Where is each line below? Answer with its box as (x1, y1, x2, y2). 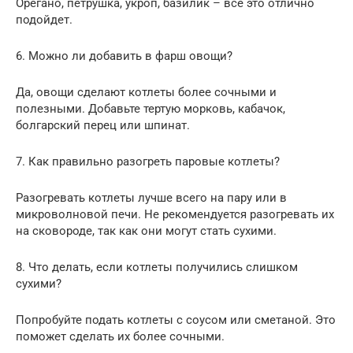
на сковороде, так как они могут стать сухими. (16, 224, 277, 239)
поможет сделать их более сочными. (16, 329, 225, 344)
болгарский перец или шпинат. (16, 118, 190, 133)
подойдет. (16, 13, 72, 28)
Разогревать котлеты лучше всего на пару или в (16, 191, 287, 206)
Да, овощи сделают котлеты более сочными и (16, 85, 277, 100)
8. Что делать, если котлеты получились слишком (16, 260, 298, 275)
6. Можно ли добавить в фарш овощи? (16, 49, 232, 64)
